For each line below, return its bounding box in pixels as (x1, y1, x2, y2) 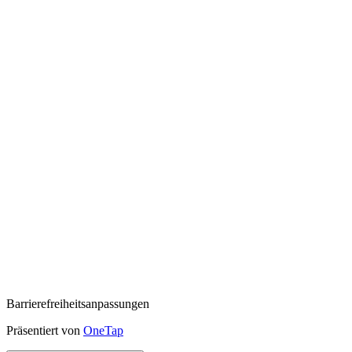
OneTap (83, 324, 123, 338)
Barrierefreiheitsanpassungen (6, 297, 149, 311)
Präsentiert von (6, 324, 83, 338)
